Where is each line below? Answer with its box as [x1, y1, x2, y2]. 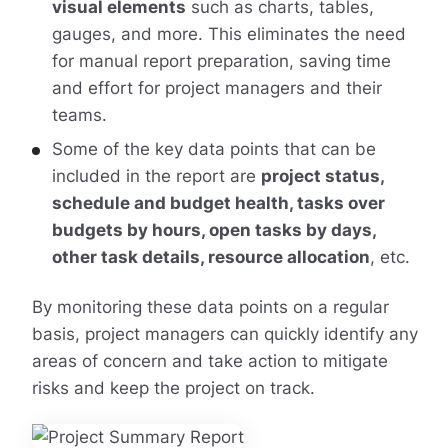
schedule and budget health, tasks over [51, 193, 385, 214]
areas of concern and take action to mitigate [31, 350, 388, 371]
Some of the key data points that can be [51, 139, 376, 160]
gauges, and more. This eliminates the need [51, 23, 406, 44]
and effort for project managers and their [51, 77, 382, 98]
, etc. [369, 247, 410, 268]
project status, [260, 166, 384, 187]
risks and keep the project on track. [31, 377, 315, 398]
